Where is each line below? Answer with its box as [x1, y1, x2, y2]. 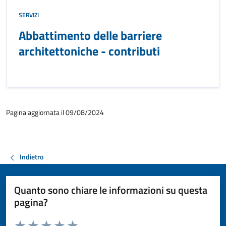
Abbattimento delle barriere [19, 26, 162, 44]
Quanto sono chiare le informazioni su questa [14, 182, 207, 198]
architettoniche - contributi [19, 42, 160, 60]
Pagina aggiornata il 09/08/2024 [6, 107, 104, 118]
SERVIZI [19, 10, 39, 20]
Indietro [20, 151, 43, 162]
